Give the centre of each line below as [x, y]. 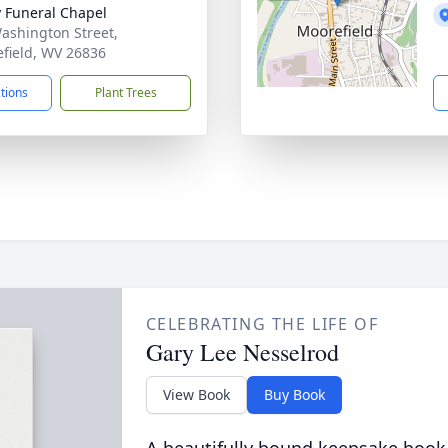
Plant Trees [125, 92]
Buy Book [294, 394]
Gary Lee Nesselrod [242, 352]
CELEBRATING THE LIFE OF [262, 324]
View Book [196, 394]
